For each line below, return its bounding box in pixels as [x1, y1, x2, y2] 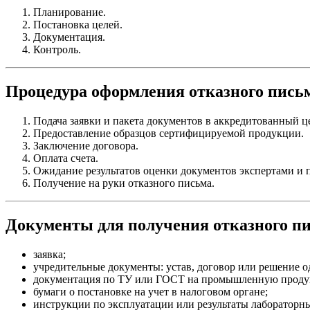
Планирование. [33, 6, 106, 18]
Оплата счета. [33, 152, 98, 164]
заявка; [33, 248, 66, 260]
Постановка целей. [33, 18, 122, 30]
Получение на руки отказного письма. [33, 176, 215, 189]
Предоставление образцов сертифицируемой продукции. [33, 127, 304, 139]
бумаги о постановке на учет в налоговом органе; [33, 285, 268, 298]
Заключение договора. [33, 139, 138, 152]
